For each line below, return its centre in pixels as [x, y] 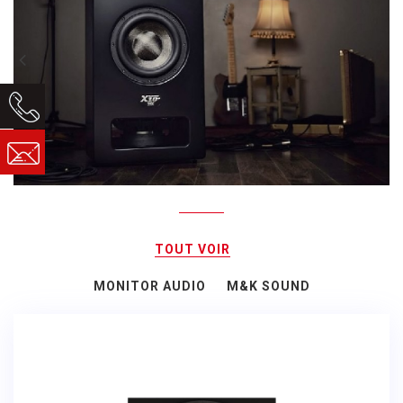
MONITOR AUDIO [149, 287]
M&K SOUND [268, 287]
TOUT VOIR [193, 250]
